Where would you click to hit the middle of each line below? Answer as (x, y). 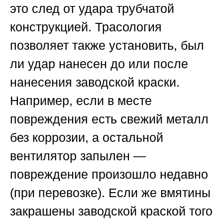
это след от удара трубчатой (92, 9)
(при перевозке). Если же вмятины (110, 193)
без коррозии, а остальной (87, 138)
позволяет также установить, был (107, 46)
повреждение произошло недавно (109, 174)
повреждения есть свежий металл (109, 119)
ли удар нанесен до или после (99, 64)
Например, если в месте (81, 101)
